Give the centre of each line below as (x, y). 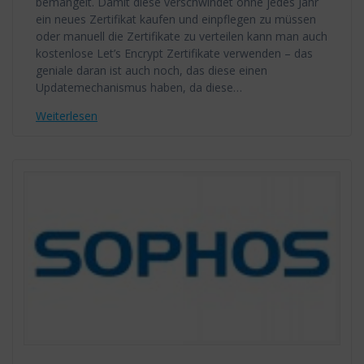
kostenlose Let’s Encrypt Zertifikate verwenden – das (174, 54)
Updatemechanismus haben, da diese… (139, 88)
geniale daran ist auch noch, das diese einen (152, 71)
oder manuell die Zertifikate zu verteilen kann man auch (182, 37)
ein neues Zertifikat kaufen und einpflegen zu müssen (176, 19)
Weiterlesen (67, 116)
